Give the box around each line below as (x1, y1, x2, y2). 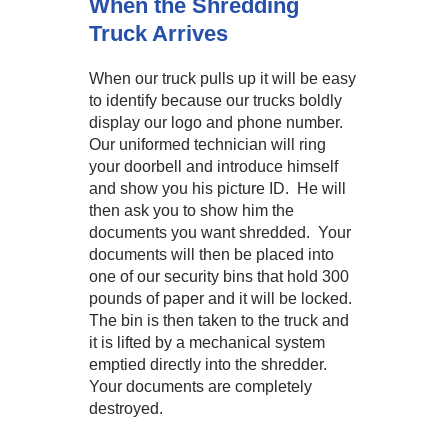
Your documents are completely (89, 378, 312, 395)
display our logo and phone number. (89, 114, 347, 131)
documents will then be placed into (89, 246, 334, 263)
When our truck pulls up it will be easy (89, 70, 356, 87)
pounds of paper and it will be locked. (89, 290, 356, 307)
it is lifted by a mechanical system (89, 334, 325, 351)
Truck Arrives (89, 21, 228, 46)
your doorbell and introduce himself (89, 158, 338, 175)
